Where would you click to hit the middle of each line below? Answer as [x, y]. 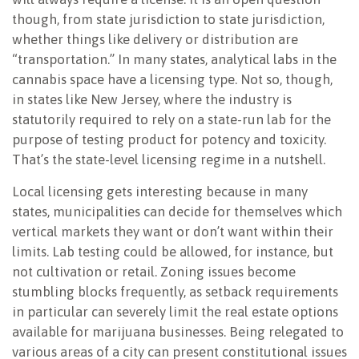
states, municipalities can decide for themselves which [177, 212]
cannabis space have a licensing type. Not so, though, [172, 80]
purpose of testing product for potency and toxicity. [169, 140]
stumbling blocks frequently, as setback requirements [175, 292]
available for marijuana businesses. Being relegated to [178, 332]
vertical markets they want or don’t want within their [173, 232]
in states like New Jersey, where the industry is [152, 100]
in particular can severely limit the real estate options [175, 312]
